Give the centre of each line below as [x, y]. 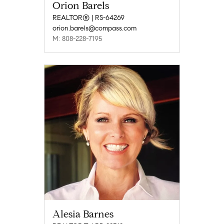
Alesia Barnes [83, 214]
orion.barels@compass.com [94, 28]
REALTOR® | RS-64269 [88, 17]
